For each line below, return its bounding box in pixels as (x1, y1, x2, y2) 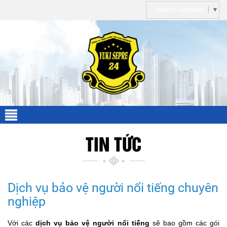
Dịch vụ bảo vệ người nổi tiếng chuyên (8, 180, 218, 195)
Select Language (157, 6, 205, 13)
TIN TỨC (86, 130, 141, 156)
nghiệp (8, 194, 46, 209)
